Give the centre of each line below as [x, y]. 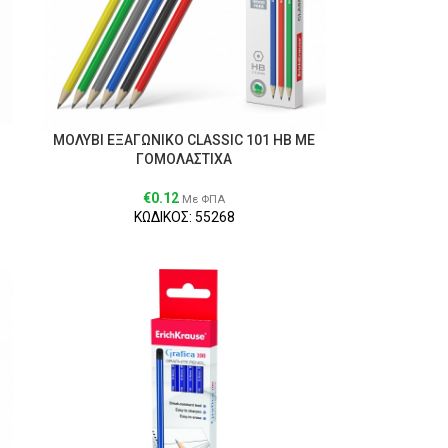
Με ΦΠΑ [204, 199]
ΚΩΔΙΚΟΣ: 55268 [184, 216]
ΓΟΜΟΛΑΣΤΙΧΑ [184, 158]
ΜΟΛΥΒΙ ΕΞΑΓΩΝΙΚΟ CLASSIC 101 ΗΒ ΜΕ [184, 139]
